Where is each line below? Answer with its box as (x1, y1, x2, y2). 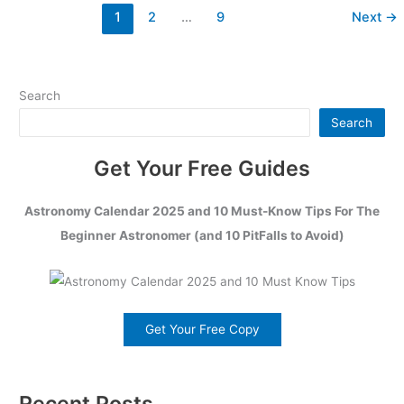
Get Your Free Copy (144, 321, 260, 336)
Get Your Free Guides (94, 154, 310, 181)
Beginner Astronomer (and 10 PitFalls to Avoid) (60, 228, 344, 243)
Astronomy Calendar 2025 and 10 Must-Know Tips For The (24, 204, 380, 219)
